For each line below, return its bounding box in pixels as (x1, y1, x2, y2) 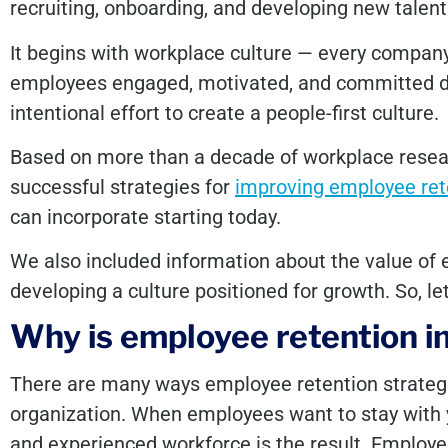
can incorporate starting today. (10, 204, 281, 229)
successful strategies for (10, 174, 235, 199)
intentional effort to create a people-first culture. (10, 100, 439, 125)
